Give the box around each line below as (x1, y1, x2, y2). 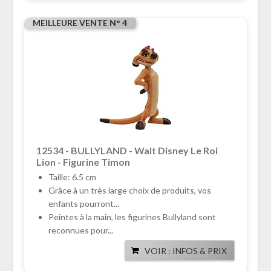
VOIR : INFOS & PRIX (145, 246, 227, 256)
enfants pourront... (48, 198, 119, 209)
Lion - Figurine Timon (36, 156, 130, 168)
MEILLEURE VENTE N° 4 (32, 18, 127, 28)
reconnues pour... (48, 225, 113, 236)
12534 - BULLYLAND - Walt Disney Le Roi (36, 145, 218, 157)
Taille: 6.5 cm (48, 172, 96, 183)
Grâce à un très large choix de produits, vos (48, 185, 211, 196)
